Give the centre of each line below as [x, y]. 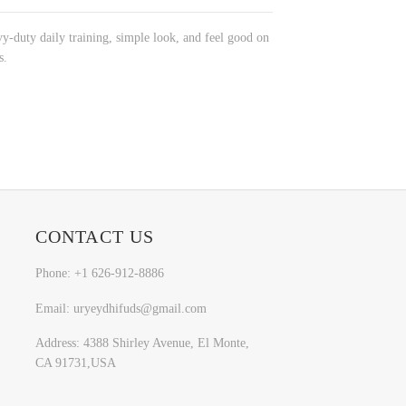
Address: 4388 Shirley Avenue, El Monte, [142, 343]
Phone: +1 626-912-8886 [99, 273]
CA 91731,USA [75, 363]
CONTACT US [95, 236]
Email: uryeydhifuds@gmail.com [121, 308]
